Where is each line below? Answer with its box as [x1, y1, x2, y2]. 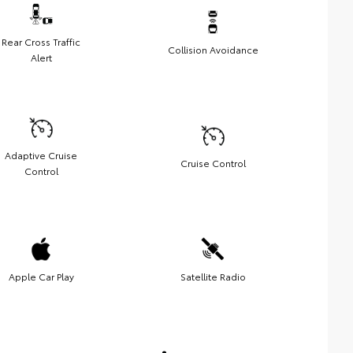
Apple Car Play [8, 269, 74, 284]
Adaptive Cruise [5, 148, 77, 162]
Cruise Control [180, 156, 246, 170]
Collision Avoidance [167, 43, 258, 57]
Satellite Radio [180, 269, 246, 284]
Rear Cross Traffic [2, 35, 80, 49]
